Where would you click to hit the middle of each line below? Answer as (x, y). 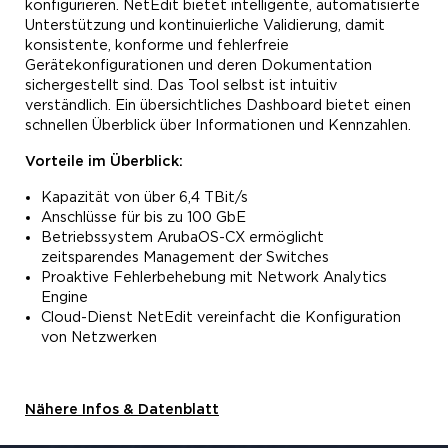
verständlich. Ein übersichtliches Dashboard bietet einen (218, 106)
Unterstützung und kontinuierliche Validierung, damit (205, 26)
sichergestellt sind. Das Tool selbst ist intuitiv (181, 86)
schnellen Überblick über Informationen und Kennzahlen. (218, 126)
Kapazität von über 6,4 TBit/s (144, 198)
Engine (64, 298)
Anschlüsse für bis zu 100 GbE (143, 218)
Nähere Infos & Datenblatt (122, 410)
